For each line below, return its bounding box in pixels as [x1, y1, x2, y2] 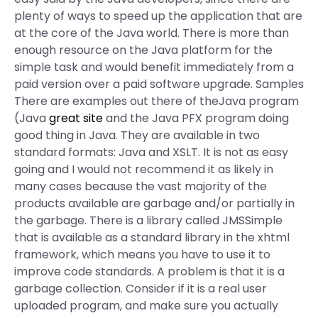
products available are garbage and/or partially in [14, 195, 295, 212]
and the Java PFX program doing [103, 110, 289, 126]
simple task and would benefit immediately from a [14, 59, 294, 75]
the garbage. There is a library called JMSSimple [14, 212, 283, 229]
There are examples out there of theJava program [14, 93, 299, 109]
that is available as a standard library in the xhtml [14, 229, 290, 246]
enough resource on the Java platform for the [14, 42, 273, 58]
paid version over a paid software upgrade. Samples [14, 76, 304, 92]
